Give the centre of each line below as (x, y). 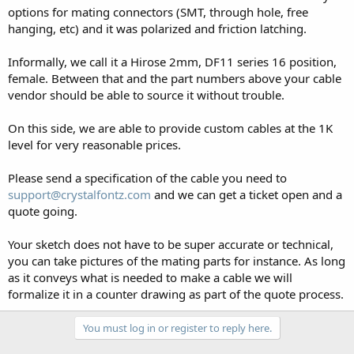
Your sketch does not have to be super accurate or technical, (171, 244)
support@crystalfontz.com (79, 194)
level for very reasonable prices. (94, 144)
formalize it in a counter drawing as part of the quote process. (176, 294)
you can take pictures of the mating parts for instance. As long (177, 260)
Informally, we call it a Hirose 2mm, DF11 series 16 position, (172, 61)
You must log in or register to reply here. (177, 328)
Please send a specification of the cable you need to (147, 177)
